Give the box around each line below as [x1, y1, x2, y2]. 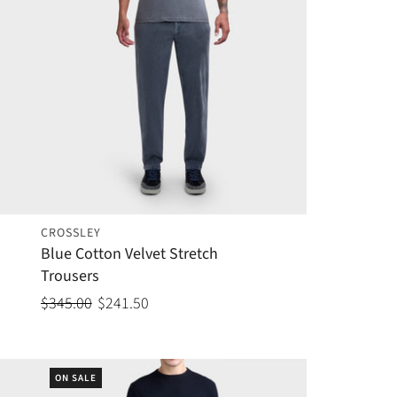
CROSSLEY [40, 224, 101, 243]
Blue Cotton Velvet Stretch [40, 243, 218, 266]
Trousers [40, 265, 99, 288]
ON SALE [54, 371, 97, 385]
